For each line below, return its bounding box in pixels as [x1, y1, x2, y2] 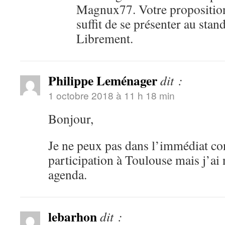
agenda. [48, 166, 87, 183]
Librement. [76, 30, 133, 47]
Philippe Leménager [48, 71, 157, 90]
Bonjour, [48, 110, 93, 127]
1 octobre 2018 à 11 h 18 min [48, 88, 175, 102]
